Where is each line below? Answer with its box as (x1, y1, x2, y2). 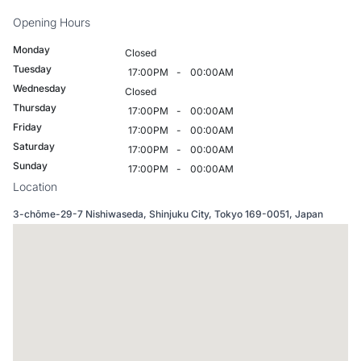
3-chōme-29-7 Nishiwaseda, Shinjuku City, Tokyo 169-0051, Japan (13, 208, 323, 220)
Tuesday (13, 63, 52, 75)
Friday (13, 121, 42, 133)
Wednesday (13, 82, 66, 94)
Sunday (13, 160, 48, 172)
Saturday (13, 140, 55, 152)
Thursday (13, 102, 56, 114)
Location (13, 180, 57, 193)
